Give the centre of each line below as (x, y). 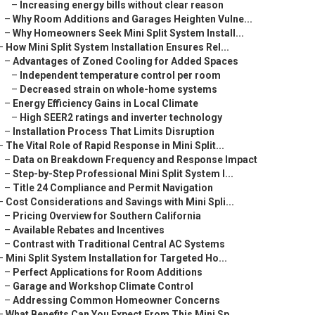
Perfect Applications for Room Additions (108, 272)
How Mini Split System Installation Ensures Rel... (117, 47)
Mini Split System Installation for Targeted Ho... (116, 258)
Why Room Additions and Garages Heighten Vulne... (133, 19)
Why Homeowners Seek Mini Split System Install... (128, 33)
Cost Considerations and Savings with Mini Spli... (120, 202)
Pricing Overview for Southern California (107, 216)
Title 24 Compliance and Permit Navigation (113, 188)
